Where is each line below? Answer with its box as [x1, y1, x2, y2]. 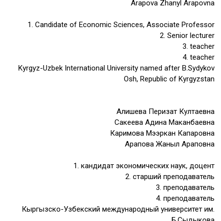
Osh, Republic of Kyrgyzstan [123, 74, 215, 83]
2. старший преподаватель [125, 172, 215, 181]
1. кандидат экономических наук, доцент [73, 161, 215, 170]
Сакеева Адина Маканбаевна [114, 118, 215, 127]
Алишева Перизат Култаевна [116, 107, 215, 116]
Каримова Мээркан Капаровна [110, 129, 215, 138]
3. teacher [182, 42, 215, 51]
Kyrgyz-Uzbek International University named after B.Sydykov [18, 64, 215, 73]
